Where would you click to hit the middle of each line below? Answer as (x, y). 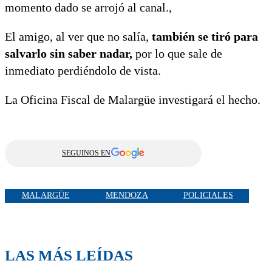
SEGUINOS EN (86, 153)
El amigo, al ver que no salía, (78, 36)
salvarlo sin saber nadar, (69, 53)
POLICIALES (208, 195)
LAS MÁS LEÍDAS (69, 255)
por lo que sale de (177, 53)
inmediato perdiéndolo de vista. (83, 70)
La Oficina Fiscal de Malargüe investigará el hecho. (133, 99)
